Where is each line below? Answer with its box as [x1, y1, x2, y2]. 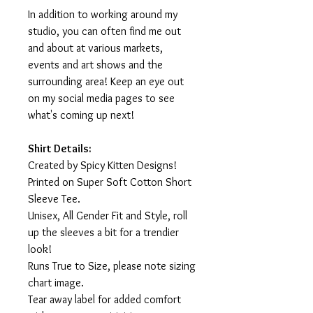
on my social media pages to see [28, 92, 175, 105]
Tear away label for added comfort [28, 293, 181, 307]
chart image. [28, 276, 84, 290]
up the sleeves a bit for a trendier [28, 226, 179, 240]
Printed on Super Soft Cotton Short [28, 175, 191, 189]
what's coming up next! [28, 108, 134, 122]
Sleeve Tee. [28, 192, 80, 206]
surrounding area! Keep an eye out [28, 75, 184, 89]
